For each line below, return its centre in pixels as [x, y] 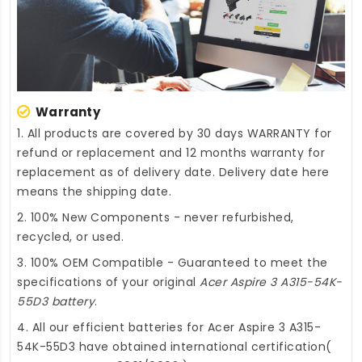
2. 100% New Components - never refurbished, [156, 218]
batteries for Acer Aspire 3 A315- [224, 328]
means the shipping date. [94, 192]
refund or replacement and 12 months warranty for [171, 153]
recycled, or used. [70, 237]
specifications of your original [108, 282]
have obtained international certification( [204, 347]
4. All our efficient [73, 328]
